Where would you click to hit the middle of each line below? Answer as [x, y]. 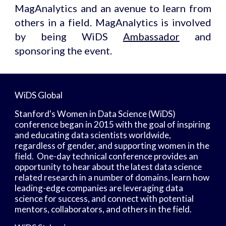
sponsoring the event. [64, 50]
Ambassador [151, 36]
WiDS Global [39, 95]
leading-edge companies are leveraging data [99, 188]
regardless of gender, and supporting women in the [112, 146]
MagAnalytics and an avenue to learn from [113, 8]
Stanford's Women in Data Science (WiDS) [95, 114]
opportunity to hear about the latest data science [108, 167]
